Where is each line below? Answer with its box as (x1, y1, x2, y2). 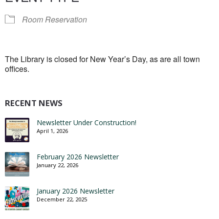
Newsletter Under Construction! (37, 118, 136, 127)
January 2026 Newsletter (37, 186, 114, 196)
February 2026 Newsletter (37, 152, 119, 161)
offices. (5, 63, 29, 74)
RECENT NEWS (5, 97, 63, 109)
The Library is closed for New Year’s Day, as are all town (5, 53, 200, 65)
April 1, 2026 (37, 127, 68, 134)
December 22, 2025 (37, 196, 87, 203)
